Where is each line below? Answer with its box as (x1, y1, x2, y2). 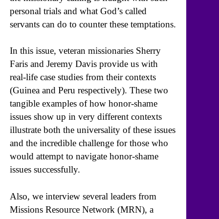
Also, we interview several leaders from (10, 191, 156, 201)
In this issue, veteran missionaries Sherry (10, 45, 161, 56)
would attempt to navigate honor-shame (10, 151, 158, 162)
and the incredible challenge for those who (10, 138, 168, 149)
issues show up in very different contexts (10, 111, 162, 122)
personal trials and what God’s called (10, 5, 147, 16)
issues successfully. (10, 164, 80, 175)
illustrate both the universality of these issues (10, 125, 175, 135)
